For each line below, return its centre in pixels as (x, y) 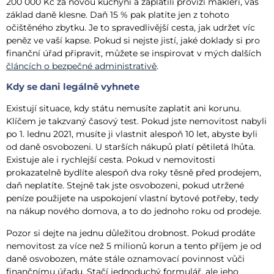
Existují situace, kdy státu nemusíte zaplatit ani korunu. (124, 109)
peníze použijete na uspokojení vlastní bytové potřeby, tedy (132, 198)
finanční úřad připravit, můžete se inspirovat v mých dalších (134, 53)
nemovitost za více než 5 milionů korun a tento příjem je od (134, 246)
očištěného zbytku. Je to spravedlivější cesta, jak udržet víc (131, 27)
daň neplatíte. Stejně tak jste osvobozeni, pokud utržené (125, 186)
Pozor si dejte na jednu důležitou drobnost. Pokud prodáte (131, 233)
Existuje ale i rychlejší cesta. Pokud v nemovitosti (111, 160)
